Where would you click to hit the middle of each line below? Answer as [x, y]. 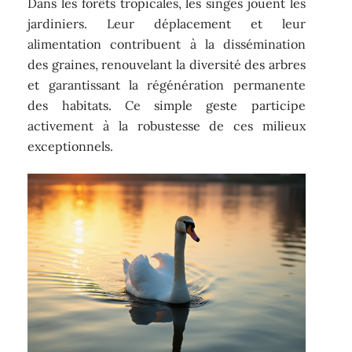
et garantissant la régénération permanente [167, 84]
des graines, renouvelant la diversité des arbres [167, 64]
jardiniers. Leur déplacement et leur [167, 23]
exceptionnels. [71, 146]
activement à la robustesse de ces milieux [167, 125]
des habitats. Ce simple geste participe [167, 105]
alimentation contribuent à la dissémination [167, 44]
